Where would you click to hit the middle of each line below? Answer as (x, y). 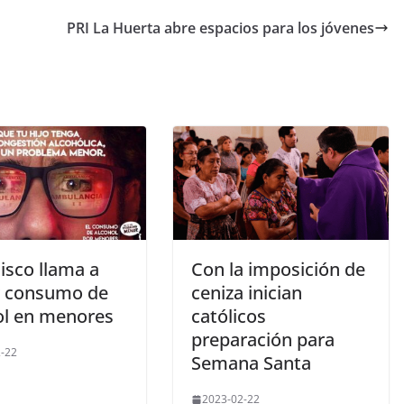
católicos (229, 317)
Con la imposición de (278, 270)
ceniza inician (247, 293)
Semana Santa (251, 363)
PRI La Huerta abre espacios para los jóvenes (220, 28)
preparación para (263, 340)
